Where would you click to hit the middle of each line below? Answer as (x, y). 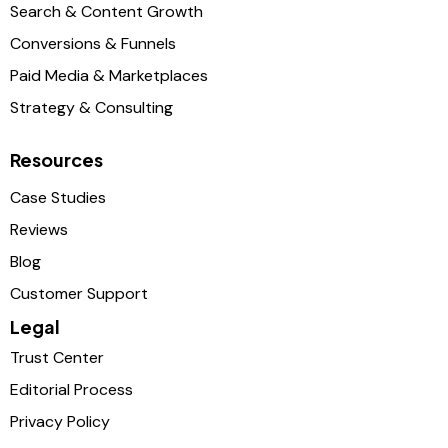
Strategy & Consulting (91, 107)
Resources (56, 160)
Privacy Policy (60, 422)
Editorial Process (71, 390)
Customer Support (79, 294)
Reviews (39, 230)
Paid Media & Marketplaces (109, 75)
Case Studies (58, 198)
